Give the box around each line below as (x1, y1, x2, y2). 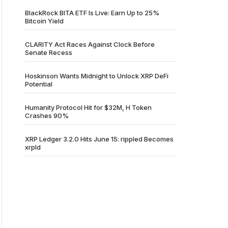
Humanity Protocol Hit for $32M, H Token (25, 103, 152, 111)
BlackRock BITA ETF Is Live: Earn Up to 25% (25, 9, 159, 17)
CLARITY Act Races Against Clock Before (25, 40, 155, 48)
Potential (25, 80, 52, 88)
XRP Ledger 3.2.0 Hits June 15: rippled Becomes (25, 135, 174, 143)
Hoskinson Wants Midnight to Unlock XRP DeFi (25, 72, 168, 80)
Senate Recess (25, 48, 72, 56)
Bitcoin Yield (25, 17, 64, 25)
